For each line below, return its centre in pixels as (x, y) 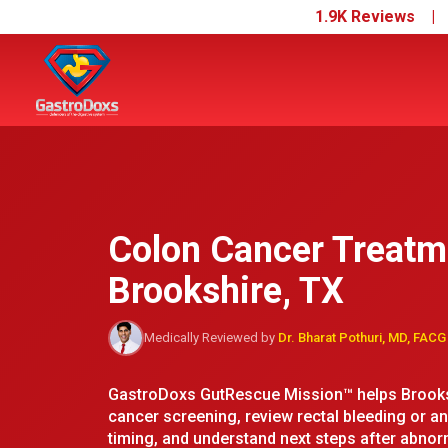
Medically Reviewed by (211, 338)
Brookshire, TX (226, 291)
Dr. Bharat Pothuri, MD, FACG (362, 338)
